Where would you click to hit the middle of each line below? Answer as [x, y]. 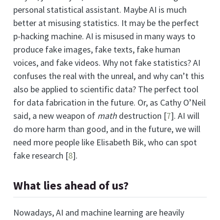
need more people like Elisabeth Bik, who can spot [105, 142]
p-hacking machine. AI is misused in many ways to [104, 36]
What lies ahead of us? [71, 186]
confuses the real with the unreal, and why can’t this [109, 76]
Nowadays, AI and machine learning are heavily [99, 212]
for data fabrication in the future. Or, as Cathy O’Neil [110, 103]
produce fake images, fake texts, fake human [97, 50]
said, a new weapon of [55, 116]
